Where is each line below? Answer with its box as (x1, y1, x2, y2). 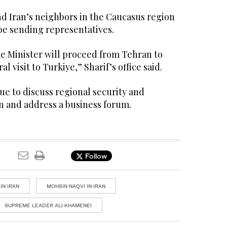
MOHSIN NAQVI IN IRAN (47, 183, 105, 190)
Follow (83, 151, 107, 160)
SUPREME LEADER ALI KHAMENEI (5, 202, 92, 209)
